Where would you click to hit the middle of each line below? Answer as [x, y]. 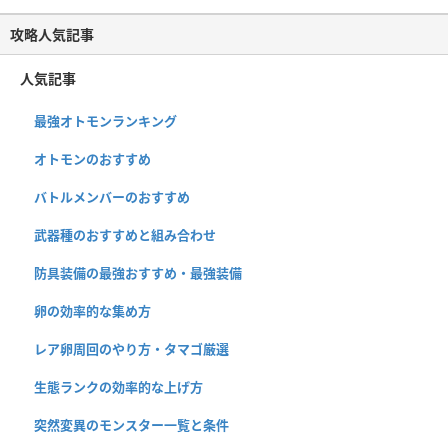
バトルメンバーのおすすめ [112, 196]
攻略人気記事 [52, 34]
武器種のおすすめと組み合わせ [125, 234]
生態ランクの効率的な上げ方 [118, 386]
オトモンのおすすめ [92, 158]
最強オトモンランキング [105, 120]
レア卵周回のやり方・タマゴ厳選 [131, 348]
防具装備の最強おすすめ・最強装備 [138, 272]
